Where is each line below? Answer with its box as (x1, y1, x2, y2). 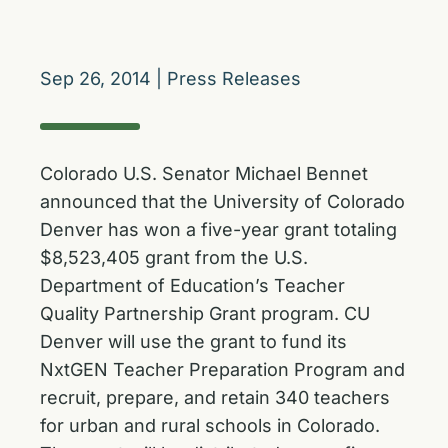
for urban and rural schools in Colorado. (40, 415, 380, 436)
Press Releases (167, 68, 301, 89)
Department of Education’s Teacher (40, 275, 345, 296)
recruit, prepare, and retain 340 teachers (40, 387, 390, 408)
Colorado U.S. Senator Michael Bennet (40, 163, 368, 184)
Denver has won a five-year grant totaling (40, 219, 397, 240)
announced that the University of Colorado (40, 191, 405, 212)
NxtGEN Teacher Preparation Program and (40, 359, 405, 380)
